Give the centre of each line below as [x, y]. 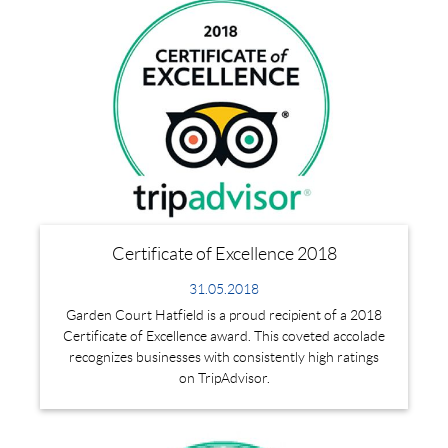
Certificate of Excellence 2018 [224, 253]
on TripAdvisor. [224, 377]
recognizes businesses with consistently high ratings [224, 356]
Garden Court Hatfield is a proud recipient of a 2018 [224, 314]
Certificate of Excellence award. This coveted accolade [224, 335]
